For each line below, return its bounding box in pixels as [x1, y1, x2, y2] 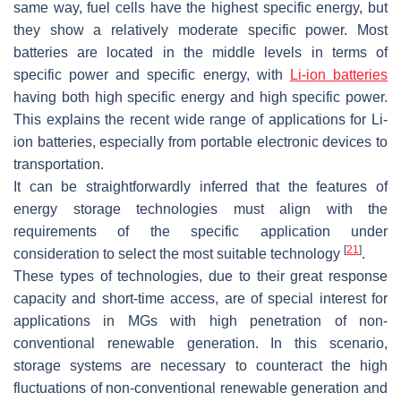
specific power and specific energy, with [13, 67, 290, 83]
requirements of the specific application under [13, 224, 388, 240]
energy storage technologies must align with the [13, 201, 388, 218]
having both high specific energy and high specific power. [13, 90, 388, 106]
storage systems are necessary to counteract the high [13, 358, 388, 374]
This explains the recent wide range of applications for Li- [13, 112, 388, 128]
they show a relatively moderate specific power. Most [13, 22, 388, 38]
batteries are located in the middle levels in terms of [13, 45, 388, 61]
